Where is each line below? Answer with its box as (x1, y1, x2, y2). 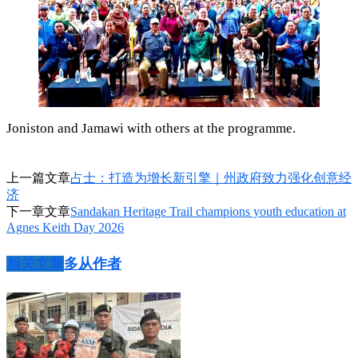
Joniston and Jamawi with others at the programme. (6, 121, 296, 137)
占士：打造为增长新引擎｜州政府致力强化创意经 (70, 171, 352, 185)
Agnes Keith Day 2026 (6, 221, 124, 235)
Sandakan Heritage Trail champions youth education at (70, 205, 346, 219)
